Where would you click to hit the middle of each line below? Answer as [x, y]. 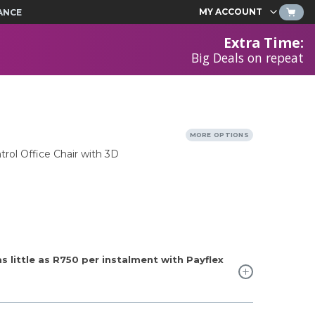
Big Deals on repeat [247, 57]
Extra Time [262, 42]
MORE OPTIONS [219, 135]
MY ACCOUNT [231, 12]
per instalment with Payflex [151, 259]
